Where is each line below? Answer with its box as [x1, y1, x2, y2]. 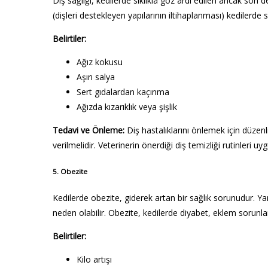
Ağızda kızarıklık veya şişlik [77, 100, 177, 112]
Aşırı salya [77, 71, 115, 83]
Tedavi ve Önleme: [53, 124, 124, 136]
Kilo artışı [77, 254, 112, 266]
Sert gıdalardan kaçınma [77, 86, 169, 98]
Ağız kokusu [77, 56, 123, 68]
